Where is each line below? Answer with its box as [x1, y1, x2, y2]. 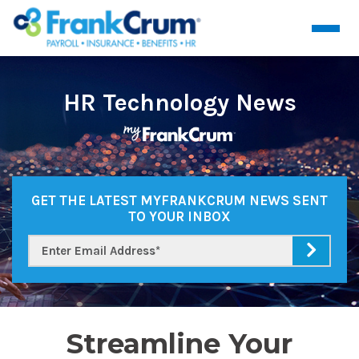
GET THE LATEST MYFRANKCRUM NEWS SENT [31, 192, 328, 208]
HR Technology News [63, 88, 296, 117]
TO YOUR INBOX [128, 208, 231, 224]
